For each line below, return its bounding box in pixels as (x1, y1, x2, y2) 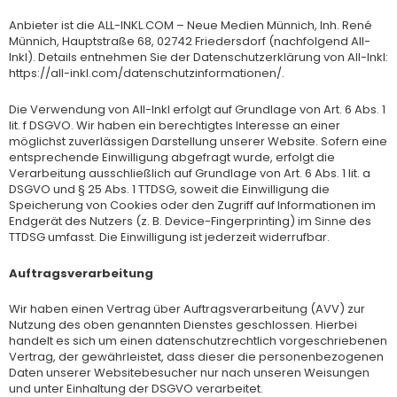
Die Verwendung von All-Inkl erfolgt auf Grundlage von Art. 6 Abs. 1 (9, 100, 385, 118)
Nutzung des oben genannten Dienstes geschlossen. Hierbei (9, 316, 357, 334)
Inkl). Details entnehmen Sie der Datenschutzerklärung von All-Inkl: (9, 49, 388, 66)
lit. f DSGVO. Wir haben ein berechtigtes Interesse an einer (9, 116, 340, 134)
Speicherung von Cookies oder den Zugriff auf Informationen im (9, 196, 376, 214)
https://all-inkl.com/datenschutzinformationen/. (9, 65, 284, 82)
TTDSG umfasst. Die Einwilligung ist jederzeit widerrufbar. (9, 228, 330, 245)
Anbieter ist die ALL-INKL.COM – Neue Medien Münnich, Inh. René (9, 17, 372, 34)
